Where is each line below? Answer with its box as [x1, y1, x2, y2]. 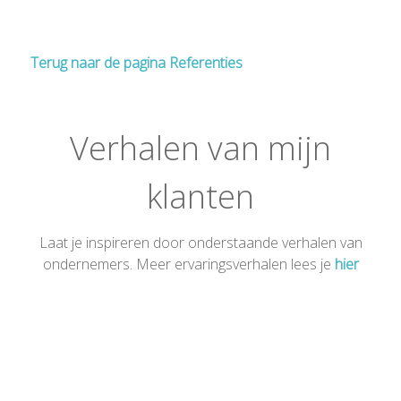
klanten [147, 175, 254, 219]
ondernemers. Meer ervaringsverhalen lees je [42, 254, 335, 275]
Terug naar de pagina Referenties [30, 52, 243, 73]
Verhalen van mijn [70, 126, 331, 171]
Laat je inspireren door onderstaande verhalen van [38, 233, 363, 253]
